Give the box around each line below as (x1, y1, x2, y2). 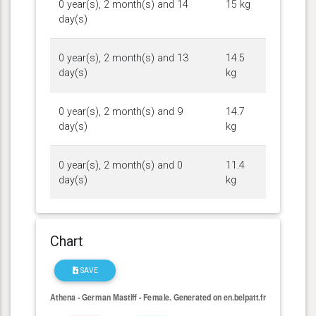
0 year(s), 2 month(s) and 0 (59, 159, 183, 171)
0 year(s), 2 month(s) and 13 (59, 51, 188, 64)
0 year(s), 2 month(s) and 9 (59, 105, 183, 118)
